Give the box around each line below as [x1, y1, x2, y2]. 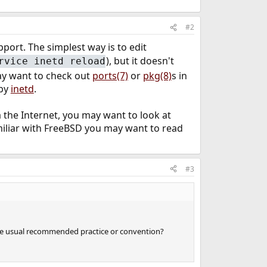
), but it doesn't [106, 54, 175, 67]
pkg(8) [142, 69, 172, 82]
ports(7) [92, 69, 128, 82]
